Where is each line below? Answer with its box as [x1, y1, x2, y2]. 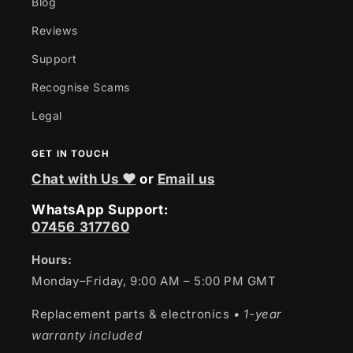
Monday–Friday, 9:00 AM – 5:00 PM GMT [32, 273, 277, 288]
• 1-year [229, 307, 283, 321]
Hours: [32, 252, 72, 267]
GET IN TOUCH [32, 148, 110, 159]
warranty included [32, 328, 143, 343]
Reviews [32, 23, 78, 37]
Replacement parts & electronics [32, 307, 230, 321]
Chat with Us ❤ [32, 171, 136, 187]
